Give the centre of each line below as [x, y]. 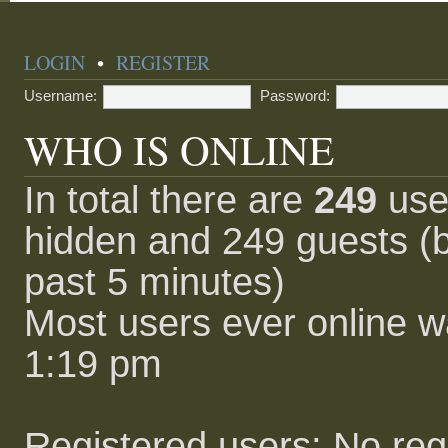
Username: [61, 96]
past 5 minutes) [155, 282]
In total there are [169, 200]
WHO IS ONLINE [179, 149]
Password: [295, 96]
